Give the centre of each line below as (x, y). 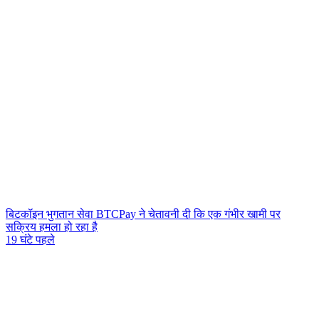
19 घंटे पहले (30, 240)
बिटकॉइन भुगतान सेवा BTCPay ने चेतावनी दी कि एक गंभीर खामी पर (143, 214)
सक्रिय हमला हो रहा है (52, 227)
